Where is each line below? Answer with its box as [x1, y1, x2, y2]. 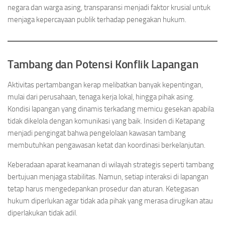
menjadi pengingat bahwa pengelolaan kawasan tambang [8, 129, 186, 138]
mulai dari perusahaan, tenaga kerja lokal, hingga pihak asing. [8, 92, 194, 101]
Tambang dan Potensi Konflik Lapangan [8, 58, 199, 71]
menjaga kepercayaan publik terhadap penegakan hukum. [8, 15, 186, 24]
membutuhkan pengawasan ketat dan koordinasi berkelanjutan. [8, 141, 205, 150]
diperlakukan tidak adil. [8, 208, 77, 217]
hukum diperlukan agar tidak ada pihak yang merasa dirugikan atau [8, 196, 213, 205]
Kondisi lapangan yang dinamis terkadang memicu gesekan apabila [8, 104, 214, 114]
